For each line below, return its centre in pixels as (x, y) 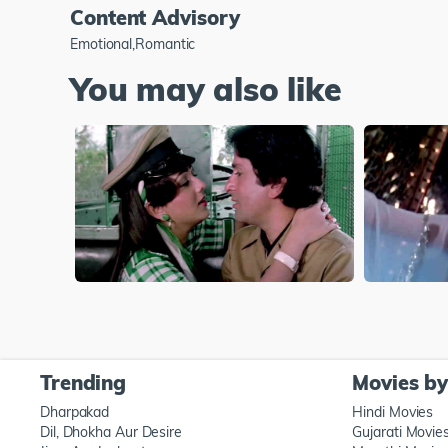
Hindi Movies (393, 412)
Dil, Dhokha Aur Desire (111, 432)
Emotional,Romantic (133, 43)
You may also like (206, 88)
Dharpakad (75, 412)
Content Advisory (155, 17)
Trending (83, 383)
